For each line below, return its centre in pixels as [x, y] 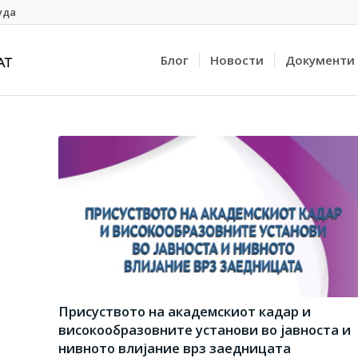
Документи [320, 60]
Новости [237, 60]
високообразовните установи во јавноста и [205, 329]
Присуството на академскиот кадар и [185, 311]
